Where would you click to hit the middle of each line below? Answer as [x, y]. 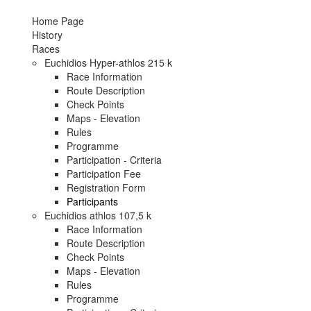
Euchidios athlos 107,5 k [98, 215]
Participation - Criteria [114, 160]
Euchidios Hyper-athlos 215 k [108, 62]
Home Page [58, 21]
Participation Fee [104, 174]
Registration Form [106, 187]
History [47, 35]
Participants [92, 201]
